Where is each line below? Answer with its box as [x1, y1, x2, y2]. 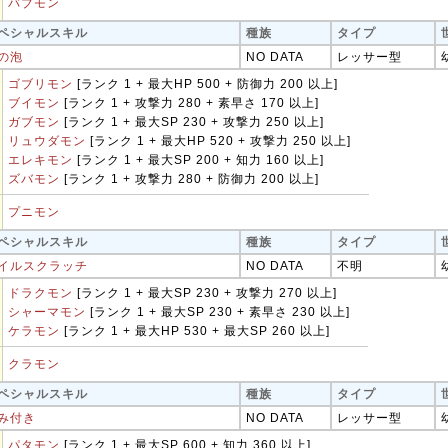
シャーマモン [8, 305, 86, 319]
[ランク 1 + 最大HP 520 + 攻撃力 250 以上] [86, 134, 351, 148]
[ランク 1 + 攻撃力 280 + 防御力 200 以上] [60, 172, 319, 186]
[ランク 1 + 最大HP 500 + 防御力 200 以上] [73, 77, 338, 91]
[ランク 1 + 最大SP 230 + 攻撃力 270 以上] [73, 286, 337, 300]
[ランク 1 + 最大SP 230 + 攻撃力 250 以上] [60, 115, 324, 129]
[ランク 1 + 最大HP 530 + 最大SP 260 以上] [60, 324, 330, 338]
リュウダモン [8, 134, 86, 148]
